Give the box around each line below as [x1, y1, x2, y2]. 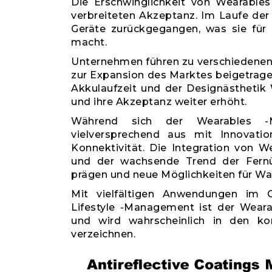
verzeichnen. [71, 228, 135, 240]
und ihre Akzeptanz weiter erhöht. [71, 96, 247, 107]
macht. [71, 36, 107, 48]
